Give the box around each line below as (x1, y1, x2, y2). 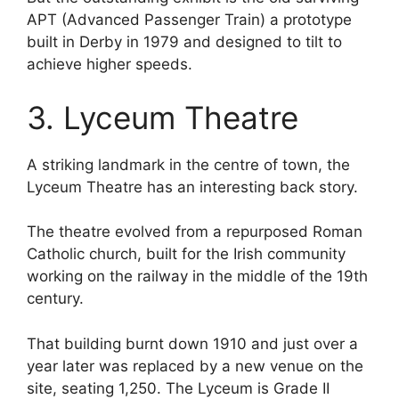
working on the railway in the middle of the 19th (27, 267, 368, 286)
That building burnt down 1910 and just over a (27, 334, 358, 353)
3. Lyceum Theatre (27, 98, 298, 136)
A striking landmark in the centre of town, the (27, 155, 350, 174)
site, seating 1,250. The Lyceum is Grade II (27, 379, 330, 397)
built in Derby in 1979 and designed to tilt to (27, 33, 342, 52)
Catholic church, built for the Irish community (27, 245, 346, 264)
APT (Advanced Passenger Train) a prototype (27, 11, 352, 29)
